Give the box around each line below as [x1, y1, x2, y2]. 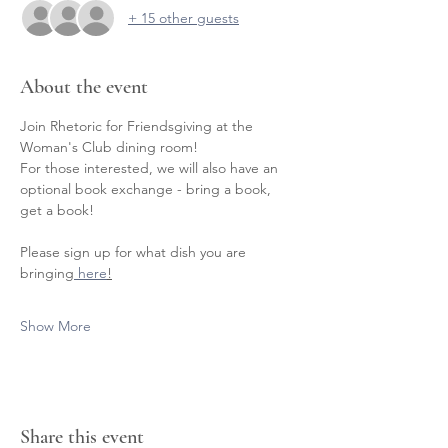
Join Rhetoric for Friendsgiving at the [20, 117, 257, 136]
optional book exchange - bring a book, [20, 180, 275, 199]
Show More [20, 317, 91, 336]
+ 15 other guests [128, 8, 239, 27]
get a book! [20, 201, 94, 220]
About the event [20, 75, 148, 100]
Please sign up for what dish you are [20, 243, 250, 262]
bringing [20, 264, 74, 283]
